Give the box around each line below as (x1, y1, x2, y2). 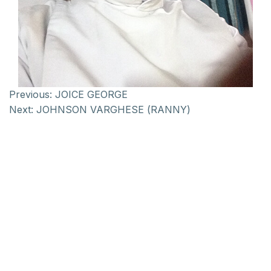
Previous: (9, 88, 52, 100)
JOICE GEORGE (55, 88, 128, 100)
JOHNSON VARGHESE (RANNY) (36, 103, 191, 116)
